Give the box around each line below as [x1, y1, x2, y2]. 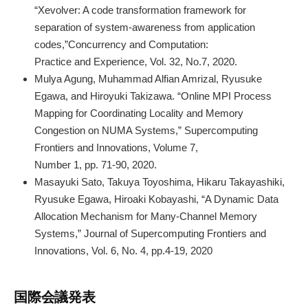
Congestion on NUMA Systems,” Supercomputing [34, 124, 258, 137]
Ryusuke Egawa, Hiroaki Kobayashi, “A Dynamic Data [34, 193, 278, 206]
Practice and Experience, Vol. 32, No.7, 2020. [34, 56, 237, 68]
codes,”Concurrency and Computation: [34, 38, 208, 51]
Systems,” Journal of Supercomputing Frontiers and [34, 228, 266, 240]
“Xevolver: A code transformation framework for [34, 4, 246, 16]
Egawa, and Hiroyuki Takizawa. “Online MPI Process [34, 90, 272, 102]
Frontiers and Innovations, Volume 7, [34, 142, 198, 154]
